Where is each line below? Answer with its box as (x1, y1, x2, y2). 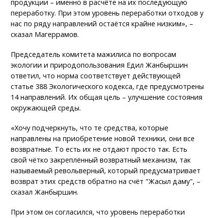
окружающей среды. (11, 103, 81, 112)
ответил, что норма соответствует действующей (11, 71, 181, 80)
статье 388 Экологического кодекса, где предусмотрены (11, 81, 204, 91)
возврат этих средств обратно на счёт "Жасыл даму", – (11, 176, 201, 186)
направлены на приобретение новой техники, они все (11, 133, 195, 143)
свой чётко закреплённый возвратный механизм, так (11, 155, 191, 164)
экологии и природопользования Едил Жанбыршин (11, 60, 188, 70)
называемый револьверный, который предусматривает (11, 165, 201, 175)
